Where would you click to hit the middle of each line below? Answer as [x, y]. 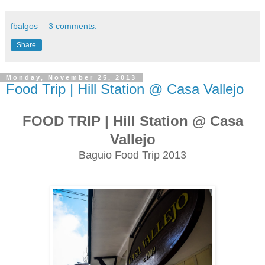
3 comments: [73, 26]
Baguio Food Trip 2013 [132, 155]
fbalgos [24, 26]
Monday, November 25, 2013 [71, 78]
